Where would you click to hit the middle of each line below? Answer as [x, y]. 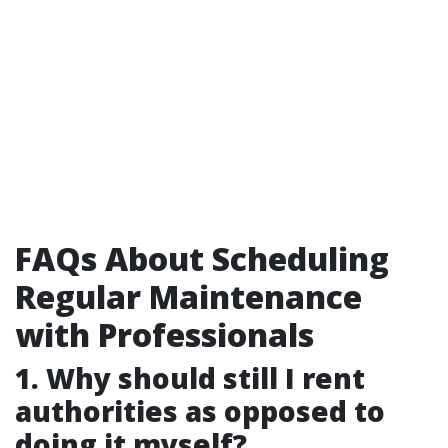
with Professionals [164, 334]
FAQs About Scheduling [202, 258]
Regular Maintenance [188, 296]
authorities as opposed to [200, 411]
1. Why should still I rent [190, 378]
